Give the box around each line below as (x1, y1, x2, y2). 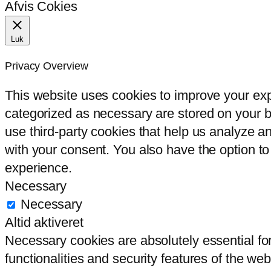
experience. (5, 160, 72, 176)
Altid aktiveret (5, 215, 83, 230)
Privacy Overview (5, 60, 88, 73)
